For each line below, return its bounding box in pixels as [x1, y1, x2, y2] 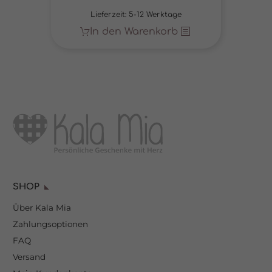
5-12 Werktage [129, 10, 182, 19]
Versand [13, 252, 46, 262]
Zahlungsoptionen [13, 219, 88, 229]
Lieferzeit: [90, 10, 129, 19]
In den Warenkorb [89, 25, 178, 37]
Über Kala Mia [13, 203, 71, 213]
